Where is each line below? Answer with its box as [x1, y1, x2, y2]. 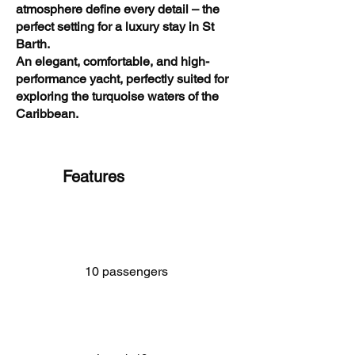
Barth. [16, 36, 50, 52]
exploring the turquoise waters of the [16, 89, 219, 104]
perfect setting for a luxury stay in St [16, 19, 214, 34]
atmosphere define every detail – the [16, 2, 219, 17]
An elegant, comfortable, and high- [16, 54, 209, 69]
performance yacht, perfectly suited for [16, 71, 228, 86]
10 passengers [85, 264, 168, 279]
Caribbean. [16, 106, 78, 121]
